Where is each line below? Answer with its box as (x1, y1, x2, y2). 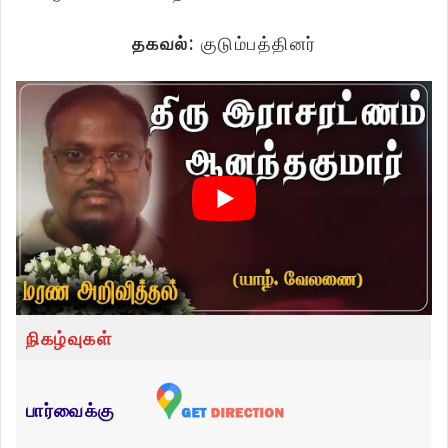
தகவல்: (131, 31, 194, 56)
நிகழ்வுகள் (26, 326, 112, 351)
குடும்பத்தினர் (194, 31, 317, 56)
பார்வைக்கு (26, 398, 116, 423)
